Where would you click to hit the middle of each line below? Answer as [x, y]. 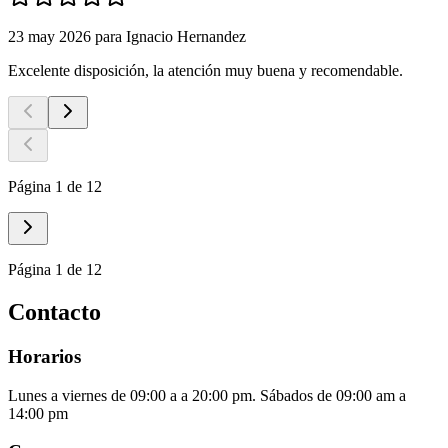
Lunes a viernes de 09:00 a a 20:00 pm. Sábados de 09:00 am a [207, 395]
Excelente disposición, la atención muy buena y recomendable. [205, 71]
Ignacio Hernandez [186, 37]
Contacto [54, 312]
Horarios [44, 356]
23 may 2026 [49, 37]
